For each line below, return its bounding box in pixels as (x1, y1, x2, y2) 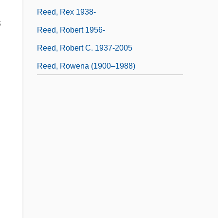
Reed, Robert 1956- (37, 25, 105, 34)
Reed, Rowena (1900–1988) (37, 61, 135, 70)
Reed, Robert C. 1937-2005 (37, 43, 132, 52)
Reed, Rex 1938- (37, 7, 96, 16)
